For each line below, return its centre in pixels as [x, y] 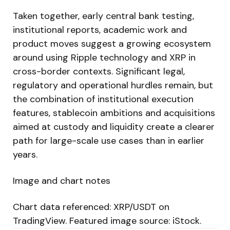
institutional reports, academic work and [100, 30]
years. [25, 154]
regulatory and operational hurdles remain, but [113, 85]
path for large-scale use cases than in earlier [109, 140]
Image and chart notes [62, 180]
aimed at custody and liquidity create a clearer [114, 127]
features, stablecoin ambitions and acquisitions [114, 113]
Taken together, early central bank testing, [103, 16]
